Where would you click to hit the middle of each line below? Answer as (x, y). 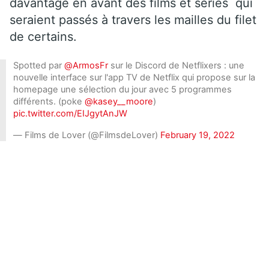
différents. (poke (49, 101)
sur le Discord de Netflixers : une (176, 65)
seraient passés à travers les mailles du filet (133, 20)
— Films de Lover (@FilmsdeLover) (87, 135)
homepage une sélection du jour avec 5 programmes (122, 89)
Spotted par (39, 65)
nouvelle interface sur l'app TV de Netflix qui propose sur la (134, 77)
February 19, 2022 (198, 135)
